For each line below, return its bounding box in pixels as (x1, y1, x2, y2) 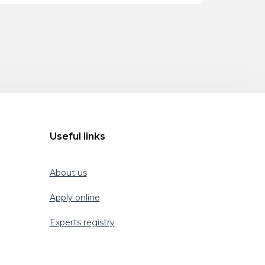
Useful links (49, 131, 105, 142)
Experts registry (49, 217, 115, 228)
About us (49, 167, 87, 178)
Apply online (49, 192, 100, 203)
